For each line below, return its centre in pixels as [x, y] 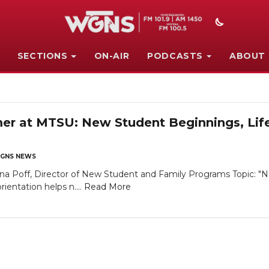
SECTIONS [42, 56]
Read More [107, 187]
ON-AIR [112, 56]
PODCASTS [175, 56]
